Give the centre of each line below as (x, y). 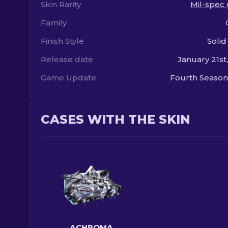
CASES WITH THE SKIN (116, 119)
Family (54, 23)
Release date (67, 59)
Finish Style (62, 41)
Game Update (68, 78)
